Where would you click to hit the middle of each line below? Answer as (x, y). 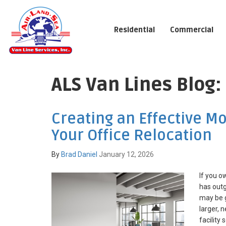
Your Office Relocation (132, 135)
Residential (134, 30)
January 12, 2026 (126, 154)
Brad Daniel (79, 154)
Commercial (192, 30)
